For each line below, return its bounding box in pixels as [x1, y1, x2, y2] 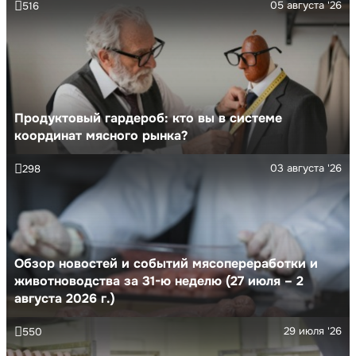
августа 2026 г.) [14, 289, 115, 307]
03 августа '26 [270, 161, 342, 175]
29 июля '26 [284, 323, 342, 338]
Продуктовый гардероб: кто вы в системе [14, 109, 282, 126]
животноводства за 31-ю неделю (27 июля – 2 [14, 272, 304, 289]
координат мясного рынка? [14, 126, 188, 144]
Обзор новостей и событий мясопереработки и [14, 254, 318, 272]
